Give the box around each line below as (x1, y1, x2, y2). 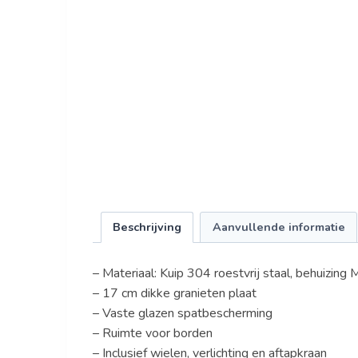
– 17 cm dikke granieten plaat (92, 284, 257, 302)
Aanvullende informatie (212, 218, 345, 235)
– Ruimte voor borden (92, 324, 213, 342)
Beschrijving (112, 218, 181, 235)
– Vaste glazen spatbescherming (92, 304, 272, 322)
